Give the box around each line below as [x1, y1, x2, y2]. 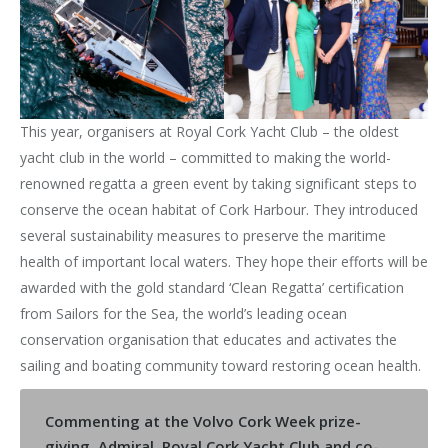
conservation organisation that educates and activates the [20, 330, 397, 350]
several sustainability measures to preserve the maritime [20, 226, 386, 246]
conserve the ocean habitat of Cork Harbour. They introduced [20, 200, 418, 220]
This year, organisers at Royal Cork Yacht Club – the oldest [20, 122, 399, 142]
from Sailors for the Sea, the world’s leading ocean [20, 304, 347, 324]
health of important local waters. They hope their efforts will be [20, 252, 428, 272]
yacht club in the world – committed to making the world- [20, 148, 391, 168]
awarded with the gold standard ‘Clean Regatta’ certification [20, 278, 404, 298]
